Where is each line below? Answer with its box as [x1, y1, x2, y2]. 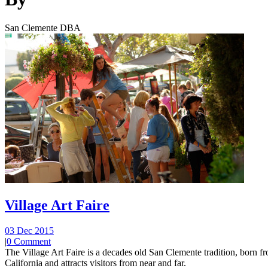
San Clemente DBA [5, 23, 81, 33]
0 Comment [7, 236, 51, 246]
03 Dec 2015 [5, 226, 54, 236]
